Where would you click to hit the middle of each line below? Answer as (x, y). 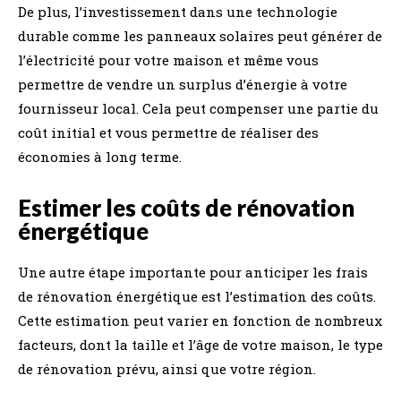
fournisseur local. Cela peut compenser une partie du (198, 108)
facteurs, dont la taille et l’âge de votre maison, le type (200, 345)
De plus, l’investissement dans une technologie (178, 12)
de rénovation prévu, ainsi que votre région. (167, 369)
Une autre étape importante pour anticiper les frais (193, 272)
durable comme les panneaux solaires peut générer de (200, 36)
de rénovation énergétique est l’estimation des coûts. (197, 296)
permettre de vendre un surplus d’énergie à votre (183, 84)
